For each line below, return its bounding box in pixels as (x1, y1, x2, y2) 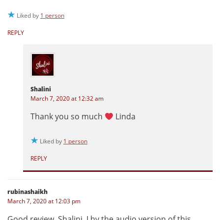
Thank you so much (30, 111, 105, 122)
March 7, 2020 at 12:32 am (30, 94, 104, 103)
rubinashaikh (7, 188, 48, 196)
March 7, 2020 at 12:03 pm (7, 197, 81, 206)
